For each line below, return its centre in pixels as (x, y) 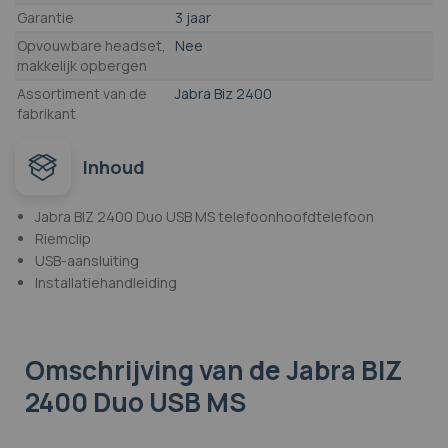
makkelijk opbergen (82, 66)
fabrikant (46, 114)
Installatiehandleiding (106, 283)
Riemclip (63, 239)
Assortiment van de (82, 94)
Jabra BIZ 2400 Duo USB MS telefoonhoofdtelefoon (204, 217)
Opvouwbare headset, (91, 46)
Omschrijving (112, 370)
